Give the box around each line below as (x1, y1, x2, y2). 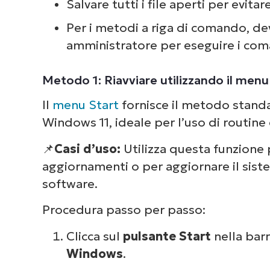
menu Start (52, 98, 119, 113)
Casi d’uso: (54, 141, 124, 156)
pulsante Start (122, 228, 211, 243)
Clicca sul (66, 228, 123, 243)
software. (42, 176, 98, 191)
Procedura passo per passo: (42, 202, 206, 218)
